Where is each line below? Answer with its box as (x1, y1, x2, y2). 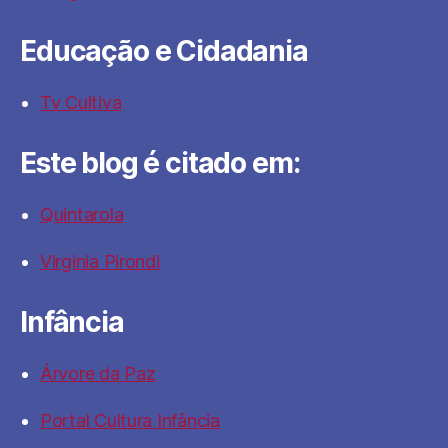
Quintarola (40, 204, 124, 225)
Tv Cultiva (40, 92, 122, 113)
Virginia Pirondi (40, 251, 160, 272)
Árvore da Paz (40, 363, 156, 384)
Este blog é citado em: (20, 146, 300, 180)
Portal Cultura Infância (40, 410, 220, 431)
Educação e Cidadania (20, 34, 308, 68)
